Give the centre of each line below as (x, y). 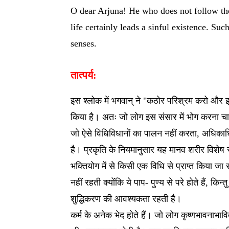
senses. (84, 43)
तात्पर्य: (84, 75)
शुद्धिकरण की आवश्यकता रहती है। (126, 199)
